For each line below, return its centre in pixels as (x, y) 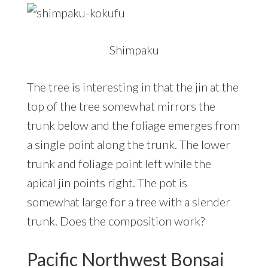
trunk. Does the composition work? (115, 221)
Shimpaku (134, 50)
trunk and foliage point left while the (119, 164)
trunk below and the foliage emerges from (133, 125)
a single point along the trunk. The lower (128, 144)
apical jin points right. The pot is (107, 183)
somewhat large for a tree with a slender (128, 202)
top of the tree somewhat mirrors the (121, 106)
